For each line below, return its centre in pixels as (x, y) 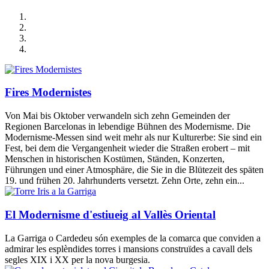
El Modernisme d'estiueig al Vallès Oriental (110, 214)
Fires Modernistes (48, 92)
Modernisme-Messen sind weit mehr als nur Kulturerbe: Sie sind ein (133, 138)
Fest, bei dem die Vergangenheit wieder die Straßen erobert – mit (127, 148)
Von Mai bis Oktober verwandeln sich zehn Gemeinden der (117, 116)
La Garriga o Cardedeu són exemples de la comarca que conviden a (133, 238)
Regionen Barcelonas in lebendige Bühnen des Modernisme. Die (128, 127)
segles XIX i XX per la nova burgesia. (79, 259)
